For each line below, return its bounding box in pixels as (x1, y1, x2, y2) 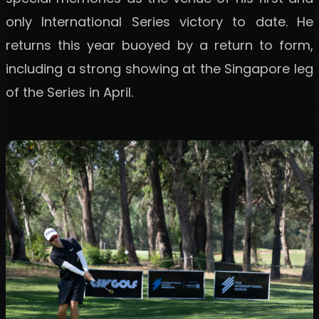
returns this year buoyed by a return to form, (6, 36, 313, 54)
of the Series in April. (6, 83, 133, 101)
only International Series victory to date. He (6, 12, 313, 31)
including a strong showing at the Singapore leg (6, 59, 313, 78)
